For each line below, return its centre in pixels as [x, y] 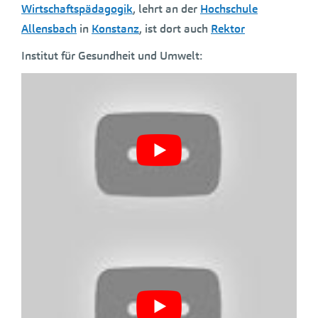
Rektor [228, 29]
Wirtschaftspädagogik [77, 9]
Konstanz [115, 29]
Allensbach [49, 29]
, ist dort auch [175, 29]
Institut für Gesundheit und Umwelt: [112, 56]
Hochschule [229, 9]
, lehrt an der [166, 9]
